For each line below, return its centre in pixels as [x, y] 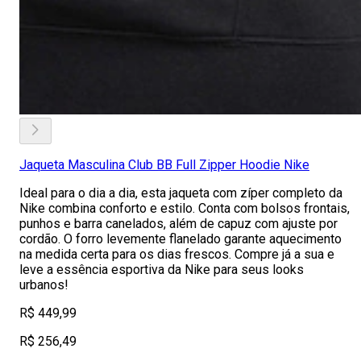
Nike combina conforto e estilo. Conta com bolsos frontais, [185, 208]
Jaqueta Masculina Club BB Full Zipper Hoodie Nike [164, 165]
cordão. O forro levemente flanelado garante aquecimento [180, 239]
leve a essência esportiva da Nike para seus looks [162, 270]
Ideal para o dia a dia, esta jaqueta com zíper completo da [181, 193]
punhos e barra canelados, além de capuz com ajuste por [178, 224]
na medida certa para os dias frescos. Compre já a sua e [177, 254]
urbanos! [44, 285]
